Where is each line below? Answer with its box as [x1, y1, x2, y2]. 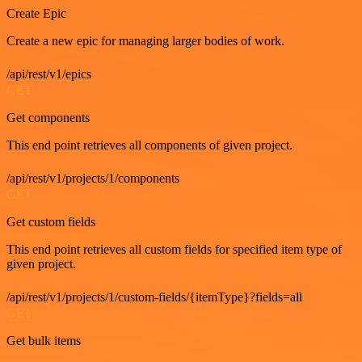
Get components [6, 110, 90, 124]
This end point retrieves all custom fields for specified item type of [6, 242, 342, 256]
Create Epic [6, 6, 66, 20]
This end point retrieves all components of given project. [6, 137, 293, 152]
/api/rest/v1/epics [6, 66, 91, 81]
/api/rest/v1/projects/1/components [6, 170, 179, 185]
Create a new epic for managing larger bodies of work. [6, 33, 284, 48]
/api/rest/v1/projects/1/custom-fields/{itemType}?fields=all [6, 289, 302, 304]
